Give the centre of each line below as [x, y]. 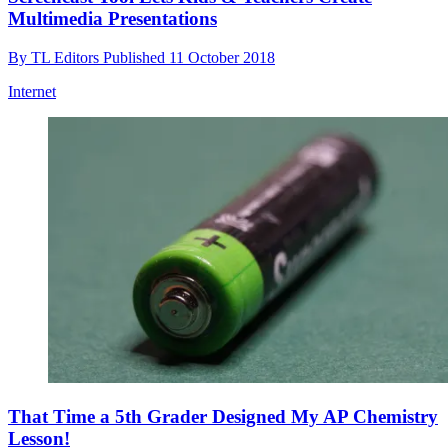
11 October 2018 [222, 57]
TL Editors [67, 57]
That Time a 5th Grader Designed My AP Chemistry [223, 416]
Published [136, 57]
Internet [32, 91]
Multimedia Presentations [112, 18]
